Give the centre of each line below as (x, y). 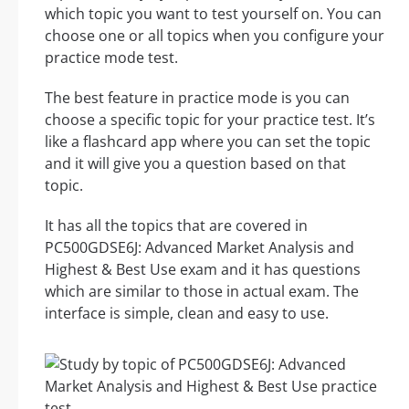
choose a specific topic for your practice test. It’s (210, 120)
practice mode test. (111, 58)
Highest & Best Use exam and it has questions (203, 270)
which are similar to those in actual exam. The (202, 292)
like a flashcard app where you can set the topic (208, 142)
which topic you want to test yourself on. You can (213, 14)
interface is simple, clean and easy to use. (187, 314)
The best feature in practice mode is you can (197, 98)
